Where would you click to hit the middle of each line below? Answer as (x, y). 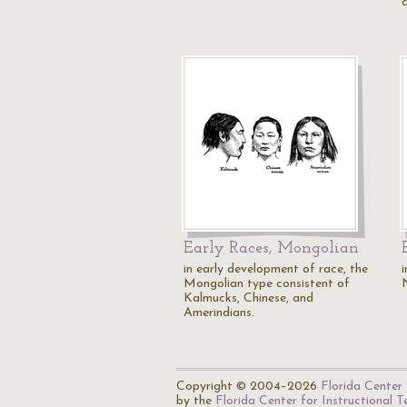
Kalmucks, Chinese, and (248, 298)
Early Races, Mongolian (271, 248)
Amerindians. (219, 313)
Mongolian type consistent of (267, 284)
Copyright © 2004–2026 (248, 387)
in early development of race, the (276, 269)
